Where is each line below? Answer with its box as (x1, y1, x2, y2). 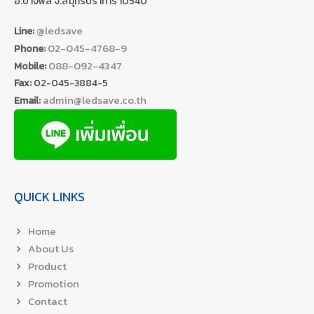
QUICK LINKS (14, 187, 85, 207)
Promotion (28, 275, 79, 292)
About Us (28, 240, 74, 257)
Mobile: (14, 59, 46, 74)
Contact (28, 293, 67, 310)
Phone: (14, 41, 46, 57)
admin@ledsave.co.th (43, 92, 146, 109)
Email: (14, 93, 41, 109)
